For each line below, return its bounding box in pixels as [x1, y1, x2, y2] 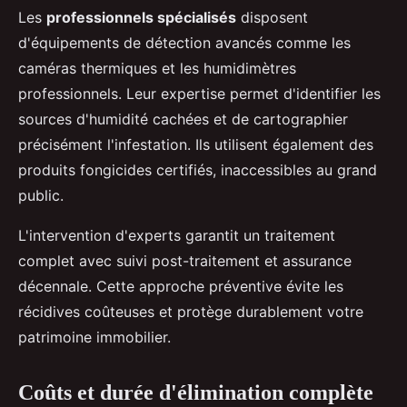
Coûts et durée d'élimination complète [18, 380, 373, 404]
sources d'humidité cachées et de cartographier [18, 109, 348, 128]
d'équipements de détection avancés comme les [18, 33, 351, 52]
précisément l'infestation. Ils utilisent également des [18, 134, 373, 154]
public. [18, 185, 64, 204]
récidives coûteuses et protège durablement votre [18, 302, 363, 321]
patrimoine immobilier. [18, 327, 171, 346]
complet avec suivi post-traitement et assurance [18, 251, 352, 270]
